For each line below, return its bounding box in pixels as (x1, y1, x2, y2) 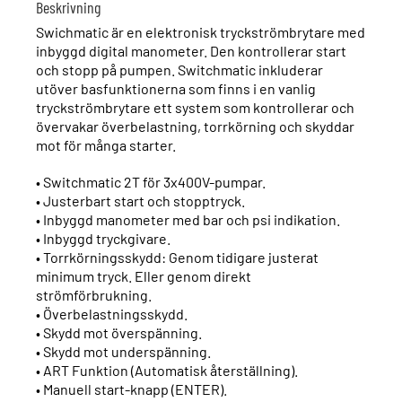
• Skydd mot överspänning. (36, 324, 202, 342)
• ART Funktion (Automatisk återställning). (36, 362, 298, 380)
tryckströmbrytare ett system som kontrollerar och (36, 99, 354, 117)
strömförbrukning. (36, 286, 152, 304)
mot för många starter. (36, 136, 176, 154)
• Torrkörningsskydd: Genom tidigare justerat (36, 249, 319, 267)
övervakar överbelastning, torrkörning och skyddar (36, 118, 354, 135)
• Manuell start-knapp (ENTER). (36, 380, 227, 398)
